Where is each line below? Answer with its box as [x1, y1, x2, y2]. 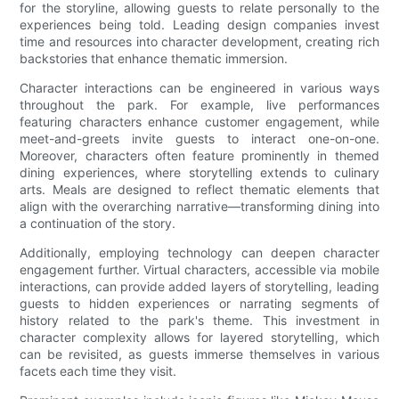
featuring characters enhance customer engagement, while [20, 114, 379, 130]
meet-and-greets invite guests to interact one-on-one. [20, 131, 379, 147]
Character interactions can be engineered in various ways [20, 80, 379, 96]
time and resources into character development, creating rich [20, 34, 379, 50]
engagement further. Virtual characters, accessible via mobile [20, 262, 379, 278]
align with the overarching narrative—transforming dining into [20, 199, 379, 215]
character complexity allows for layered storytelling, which [20, 330, 379, 346]
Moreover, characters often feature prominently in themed [20, 148, 379, 164]
